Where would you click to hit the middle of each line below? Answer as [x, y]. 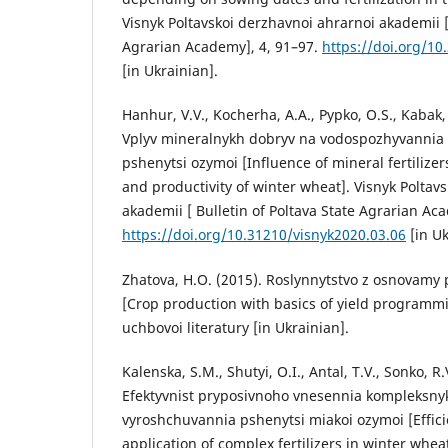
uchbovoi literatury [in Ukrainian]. [235, 327]
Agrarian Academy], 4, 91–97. [222, 47]
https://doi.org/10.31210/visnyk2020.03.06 [264, 235]
